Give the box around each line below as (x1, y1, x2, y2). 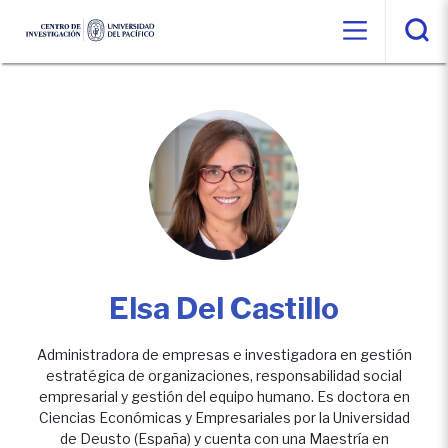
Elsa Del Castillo (109, 290, 339, 326)
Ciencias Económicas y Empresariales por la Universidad (38, 409, 410, 426)
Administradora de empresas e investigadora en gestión (36, 346, 412, 363)
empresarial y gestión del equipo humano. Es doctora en (38, 388, 410, 405)
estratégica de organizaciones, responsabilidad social (46, 367, 402, 384)
